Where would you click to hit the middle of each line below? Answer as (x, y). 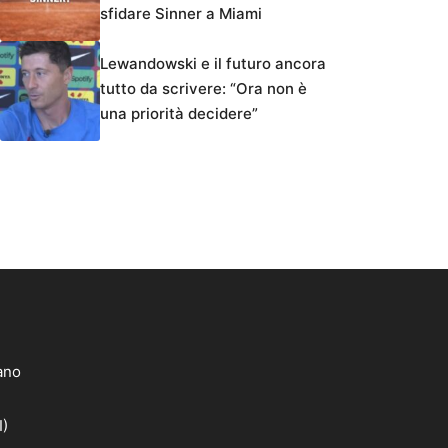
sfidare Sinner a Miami (181, 14)
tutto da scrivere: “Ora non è (203, 89)
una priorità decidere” (179, 114)
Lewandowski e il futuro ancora (213, 64)
